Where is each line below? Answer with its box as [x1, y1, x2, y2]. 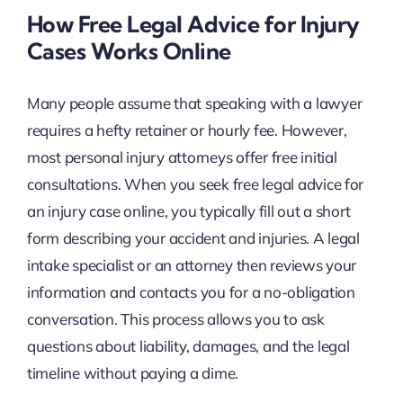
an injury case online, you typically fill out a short [26, 201, 351, 220]
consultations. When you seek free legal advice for [26, 174, 364, 193]
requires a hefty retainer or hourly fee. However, [26, 120, 347, 139]
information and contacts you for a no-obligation [26, 282, 355, 301]
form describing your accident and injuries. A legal [26, 228, 360, 247]
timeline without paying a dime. [26, 363, 239, 382]
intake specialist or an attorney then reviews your [26, 255, 357, 274]
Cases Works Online [26, 37, 231, 66]
